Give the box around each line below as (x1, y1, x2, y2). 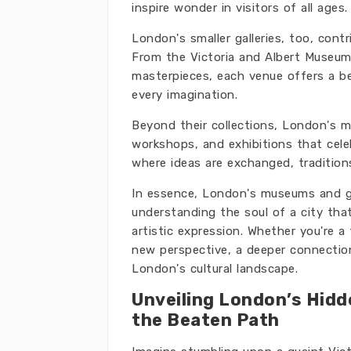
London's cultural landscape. (132, 262, 298, 276)
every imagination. (132, 88, 237, 102)
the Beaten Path (132, 309, 280, 331)
